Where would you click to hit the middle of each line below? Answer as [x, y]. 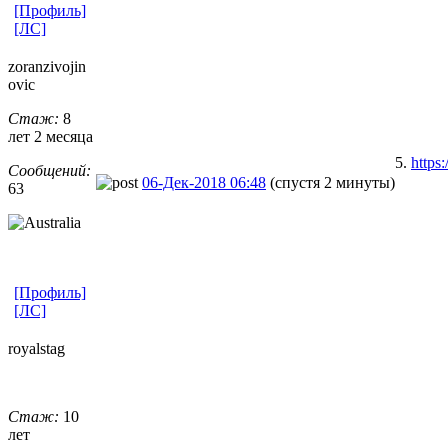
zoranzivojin [47, 66]
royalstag [36, 348]
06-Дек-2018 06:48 [204, 182]
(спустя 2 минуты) [332, 182]
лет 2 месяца [50, 136]
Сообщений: [49, 170]
